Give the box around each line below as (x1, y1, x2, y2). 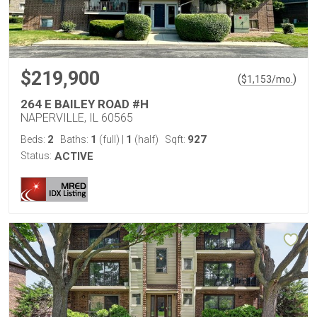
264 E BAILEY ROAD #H (21, 97, 149, 111)
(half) (132, 134, 158, 145)
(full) (97, 134, 122, 145)
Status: (21, 150, 52, 161)
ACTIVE (54, 150, 93, 163)
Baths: (60, 134, 91, 145)
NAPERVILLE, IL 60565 (21, 111, 133, 125)
